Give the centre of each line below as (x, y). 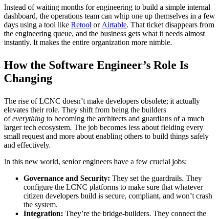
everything (28, 118)
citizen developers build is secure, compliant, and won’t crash (118, 196)
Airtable (114, 24)
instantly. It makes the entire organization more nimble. (88, 42)
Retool (81, 24)
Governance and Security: (67, 178)
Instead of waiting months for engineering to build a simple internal (107, 7)
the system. (41, 204)
